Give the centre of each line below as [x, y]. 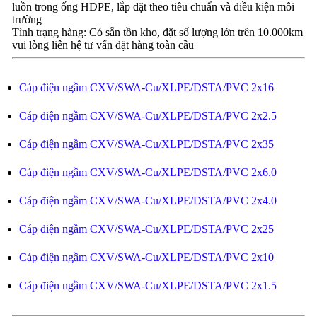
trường [27, 19]
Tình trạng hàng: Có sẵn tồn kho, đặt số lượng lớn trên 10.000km [157, 32]
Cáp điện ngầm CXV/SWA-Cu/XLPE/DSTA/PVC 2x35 [146, 144]
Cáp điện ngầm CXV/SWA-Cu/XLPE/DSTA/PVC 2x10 [146, 257]
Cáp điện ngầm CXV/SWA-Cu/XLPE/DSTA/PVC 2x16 [146, 87]
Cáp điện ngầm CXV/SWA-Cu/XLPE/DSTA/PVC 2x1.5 [148, 286]
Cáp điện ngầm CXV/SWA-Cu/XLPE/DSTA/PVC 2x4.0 [148, 201]
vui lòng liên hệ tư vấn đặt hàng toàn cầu [103, 45]
